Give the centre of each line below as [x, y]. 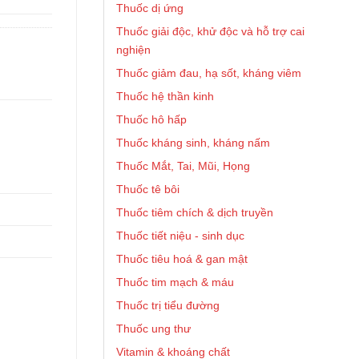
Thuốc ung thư [153, 329]
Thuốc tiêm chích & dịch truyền [195, 212]
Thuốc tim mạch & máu [175, 282]
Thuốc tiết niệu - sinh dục [180, 236]
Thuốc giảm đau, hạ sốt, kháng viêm [209, 73]
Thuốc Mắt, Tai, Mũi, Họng [183, 166]
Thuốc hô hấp [151, 119]
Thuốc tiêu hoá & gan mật [182, 259]
